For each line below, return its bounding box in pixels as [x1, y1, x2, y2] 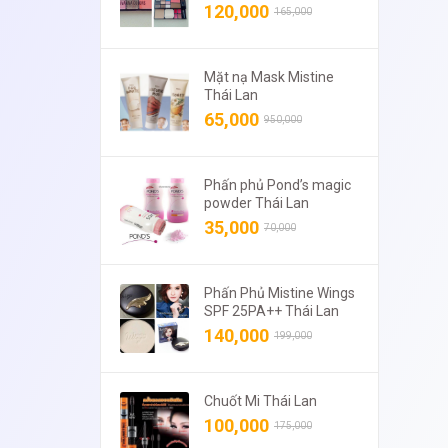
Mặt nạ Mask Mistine [204, 69, 334, 86]
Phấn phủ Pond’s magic [204, 177, 351, 194]
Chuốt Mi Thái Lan [204, 393, 317, 410]
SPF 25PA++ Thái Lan [204, 303, 339, 320]
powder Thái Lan [204, 195, 309, 212]
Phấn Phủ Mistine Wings [204, 285, 355, 302]
